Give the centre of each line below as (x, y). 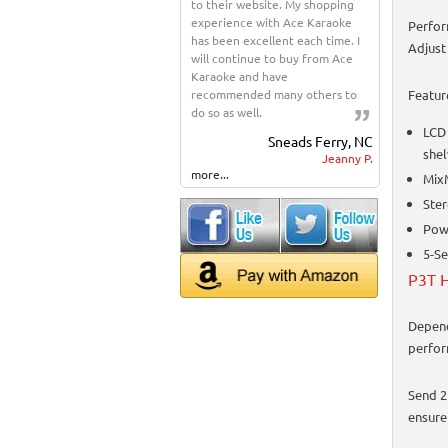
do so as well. (226, 112)
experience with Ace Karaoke (271, 22)
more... (210, 174)
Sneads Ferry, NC (321, 141)
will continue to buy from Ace (272, 58)
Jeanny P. (348, 158)
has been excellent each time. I (275, 40)
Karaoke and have (239, 76)
